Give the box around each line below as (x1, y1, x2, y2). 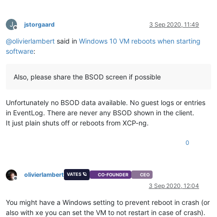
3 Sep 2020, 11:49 (149, 21, 199, 29)
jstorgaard (24, 21, 55, 29)
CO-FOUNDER (98, 172, 129, 178)
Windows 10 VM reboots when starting (79, 37, 201, 46)
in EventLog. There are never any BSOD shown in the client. (6, 108, 194, 117)
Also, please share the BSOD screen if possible (14, 73, 161, 81)
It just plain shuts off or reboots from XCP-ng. (6, 119, 149, 127)
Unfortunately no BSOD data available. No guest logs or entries (6, 98, 205, 107)
